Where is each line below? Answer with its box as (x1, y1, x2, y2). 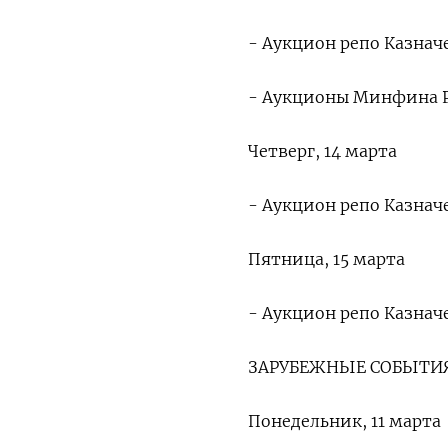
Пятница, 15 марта (248, 249, 405, 269)
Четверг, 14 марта (248, 141, 397, 161)
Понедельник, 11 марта (248, 411, 441, 431)
